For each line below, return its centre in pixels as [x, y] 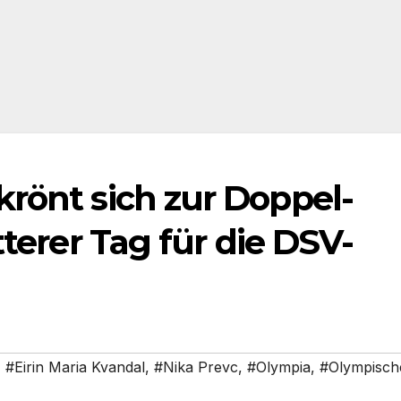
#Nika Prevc [196, 367]
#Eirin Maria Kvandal [75, 367]
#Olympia [279, 367]
